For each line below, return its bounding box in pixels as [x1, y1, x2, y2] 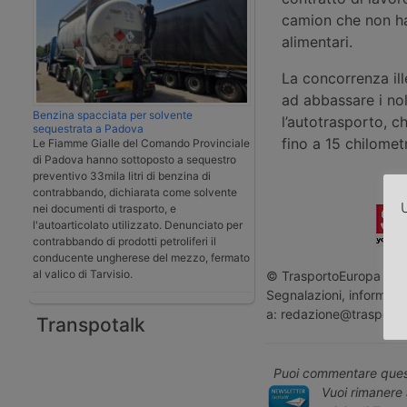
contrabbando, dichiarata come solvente [33, 184, 237, 199]
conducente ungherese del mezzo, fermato [33, 250, 250, 264]
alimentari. [282, 32, 352, 51]
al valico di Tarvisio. [33, 266, 133, 281]
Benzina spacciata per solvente [33, 107, 193, 122]
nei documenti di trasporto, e [33, 201, 176, 215]
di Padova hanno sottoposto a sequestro [33, 152, 236, 166]
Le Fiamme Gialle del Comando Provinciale [33, 135, 250, 150]
